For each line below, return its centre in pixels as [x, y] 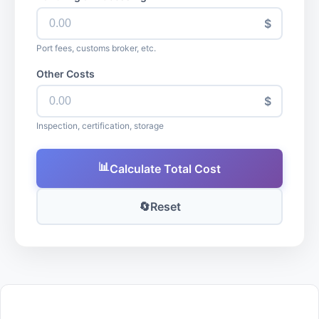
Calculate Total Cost [165, 168]
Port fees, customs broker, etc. [96, 48]
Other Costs [66, 74]
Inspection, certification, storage [100, 126]
